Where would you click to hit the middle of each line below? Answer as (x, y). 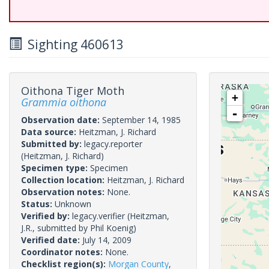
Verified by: (47, 216)
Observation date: (62, 120)
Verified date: (52, 240)
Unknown (73, 204)
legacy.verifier (98, 216)
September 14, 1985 (141, 120)
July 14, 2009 (107, 240)
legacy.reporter (113, 144)
